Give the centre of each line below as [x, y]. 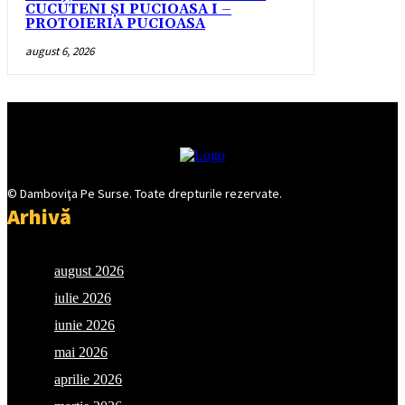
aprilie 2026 [88, 379]
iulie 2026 [83, 297]
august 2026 [89, 270]
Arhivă [39, 216]
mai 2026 [81, 352]
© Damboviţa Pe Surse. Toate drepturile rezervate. [145, 193]
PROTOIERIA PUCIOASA [115, 24]
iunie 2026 [85, 325]
